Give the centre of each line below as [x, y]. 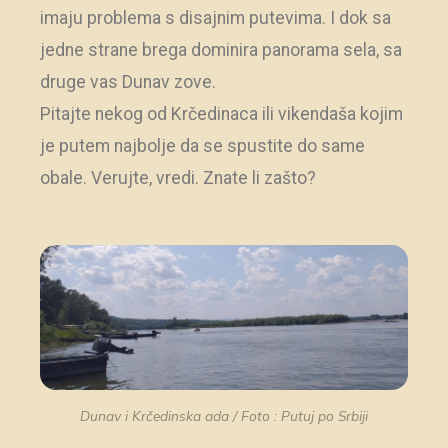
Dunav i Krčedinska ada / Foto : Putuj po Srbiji [224, 415]
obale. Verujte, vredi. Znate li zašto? [178, 178]
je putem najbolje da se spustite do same [202, 146]
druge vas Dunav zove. [128, 82]
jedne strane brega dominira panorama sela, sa [221, 50]
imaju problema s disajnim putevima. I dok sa [215, 18]
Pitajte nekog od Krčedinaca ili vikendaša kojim [221, 114]
